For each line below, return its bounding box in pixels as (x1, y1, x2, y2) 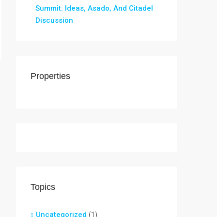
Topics (31, 182, 55, 192)
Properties (31, 71, 70, 81)
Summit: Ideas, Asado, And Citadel (35, 4, 153, 13)
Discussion (35, 16, 73, 25)
